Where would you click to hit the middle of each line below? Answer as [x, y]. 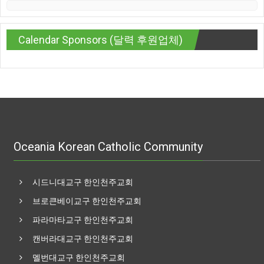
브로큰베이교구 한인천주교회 [87, 201]
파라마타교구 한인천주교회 [83, 220]
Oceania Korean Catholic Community [108, 146]
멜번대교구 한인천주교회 [79, 257]
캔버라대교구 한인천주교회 [83, 238]
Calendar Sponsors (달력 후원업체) [100, 39]
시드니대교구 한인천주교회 [83, 182]
